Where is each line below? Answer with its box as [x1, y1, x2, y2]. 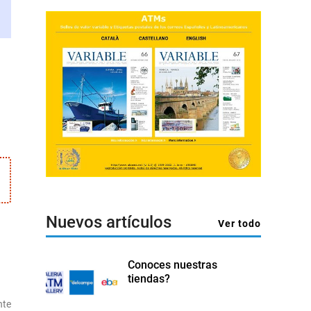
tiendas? [128, 272, 171, 286]
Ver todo [218, 218, 261, 230]
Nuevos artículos [46, 212, 171, 233]
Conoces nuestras [128, 258, 218, 272]
